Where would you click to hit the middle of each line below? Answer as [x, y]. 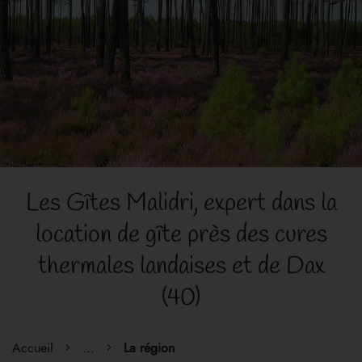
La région [149, 347]
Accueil [33, 347]
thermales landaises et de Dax [181, 266]
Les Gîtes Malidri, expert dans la [181, 203]
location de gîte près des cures [181, 235]
